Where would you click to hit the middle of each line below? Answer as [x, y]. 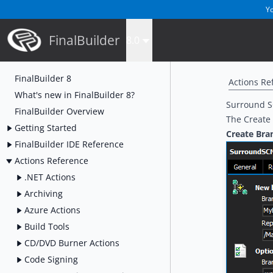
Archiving [44, 193]
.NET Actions [50, 177]
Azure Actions [52, 210]
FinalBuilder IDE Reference [69, 144]
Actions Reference [51, 160]
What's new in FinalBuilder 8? [75, 94]
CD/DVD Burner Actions [72, 243]
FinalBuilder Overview [59, 111]
